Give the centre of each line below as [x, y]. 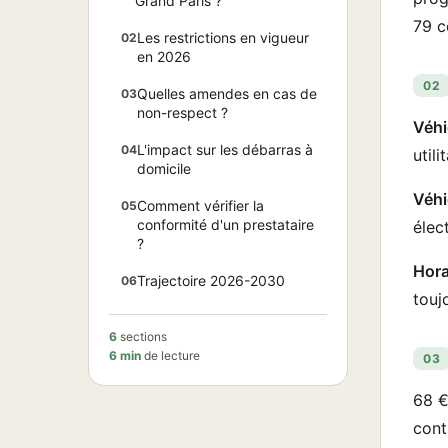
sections [142, 336]
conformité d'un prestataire [225, 224]
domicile [164, 168]
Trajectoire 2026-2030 [211, 280]
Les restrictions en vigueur [223, 37]
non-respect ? [182, 112]
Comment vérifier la [200, 205]
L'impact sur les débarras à [225, 149]
